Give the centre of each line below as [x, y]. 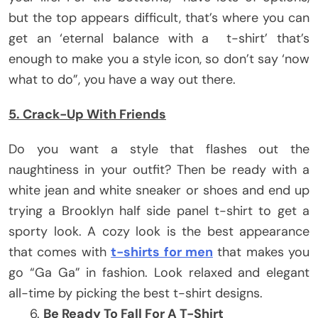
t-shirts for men [162, 252]
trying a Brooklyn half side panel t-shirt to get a [159, 210]
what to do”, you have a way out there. [122, 79]
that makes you [261, 252]
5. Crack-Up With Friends [87, 114]
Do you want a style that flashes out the [159, 149]
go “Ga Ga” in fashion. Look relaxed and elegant [159, 272]
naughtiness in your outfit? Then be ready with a [159, 169]
